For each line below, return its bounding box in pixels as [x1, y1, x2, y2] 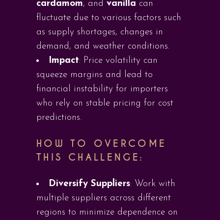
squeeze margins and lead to [36, 70, 153, 80]
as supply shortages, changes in [36, 27, 163, 37]
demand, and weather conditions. [36, 42, 169, 51]
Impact [49, 56, 79, 65]
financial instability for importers [36, 84, 168, 94]
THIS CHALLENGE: [36, 151, 144, 164]
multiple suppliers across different [36, 193, 171, 203]
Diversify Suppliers [49, 179, 130, 189]
